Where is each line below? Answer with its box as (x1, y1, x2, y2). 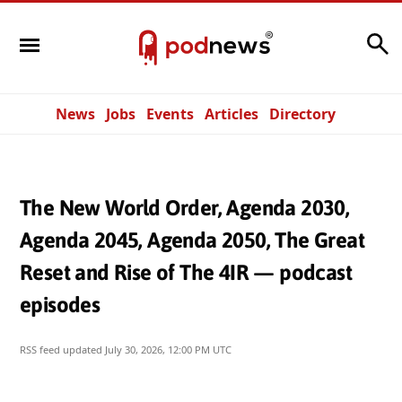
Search (315, 29, 362, 49)
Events (146, 104, 194, 124)
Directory (269, 104, 336, 124)
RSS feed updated (20, 342, 105, 356)
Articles (205, 104, 258, 124)
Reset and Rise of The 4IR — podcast (20, 259, 352, 284)
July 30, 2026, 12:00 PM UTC (105, 342, 232, 356)
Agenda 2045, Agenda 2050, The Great (20, 227, 364, 252)
